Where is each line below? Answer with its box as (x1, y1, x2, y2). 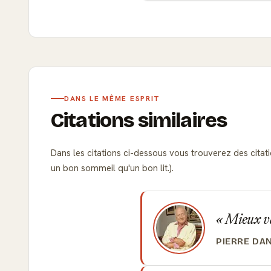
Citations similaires (51, 108, 227, 132)
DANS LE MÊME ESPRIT (64, 93, 160, 103)
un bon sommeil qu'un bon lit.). (51, 162, 174, 174)
